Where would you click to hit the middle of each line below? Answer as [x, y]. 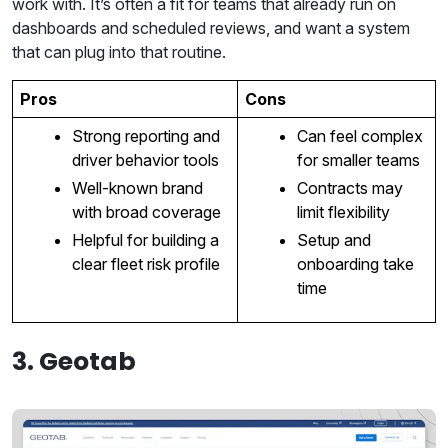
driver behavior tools [145, 160]
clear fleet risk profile [145, 264]
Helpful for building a [145, 240]
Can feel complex [359, 136]
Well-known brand [137, 188]
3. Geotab [74, 362]
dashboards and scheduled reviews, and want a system [211, 28]
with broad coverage [146, 212]
